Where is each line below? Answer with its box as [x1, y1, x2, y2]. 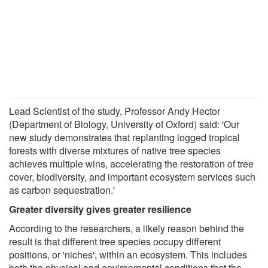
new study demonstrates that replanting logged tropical [9, 130, 240, 144]
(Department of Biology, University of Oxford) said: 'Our [9, 117, 239, 131]
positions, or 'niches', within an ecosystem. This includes [9, 247, 247, 261]
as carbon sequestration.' [9, 182, 115, 197]
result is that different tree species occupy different [9, 234, 221, 248]
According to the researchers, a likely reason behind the [9, 221, 244, 235]
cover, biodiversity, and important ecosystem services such [9, 169, 255, 184]
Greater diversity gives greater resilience [9, 202, 191, 216]
